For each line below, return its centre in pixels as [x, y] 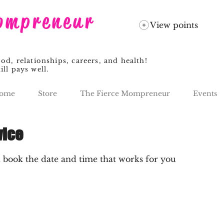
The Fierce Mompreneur [125, 93]
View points [174, 25]
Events [205, 93]
